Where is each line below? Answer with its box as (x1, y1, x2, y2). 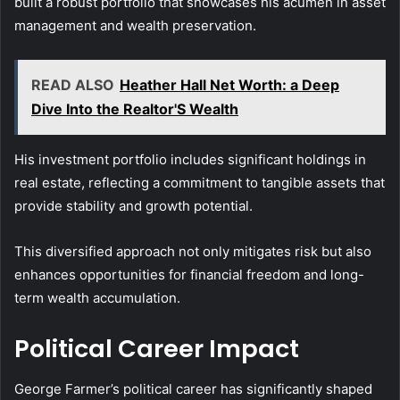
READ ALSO (31, 76, 114, 95)
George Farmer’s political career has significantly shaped (14, 379, 372, 397)
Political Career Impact (14, 332, 299, 366)
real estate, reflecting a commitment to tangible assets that (14, 174, 385, 192)
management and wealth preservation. (14, 17, 256, 35)
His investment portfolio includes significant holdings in (14, 151, 366, 169)
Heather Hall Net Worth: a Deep (120, 76, 339, 95)
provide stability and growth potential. (14, 197, 253, 215)
